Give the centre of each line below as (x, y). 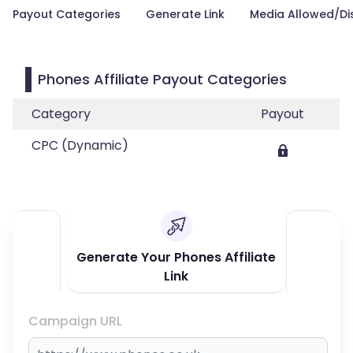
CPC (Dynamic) (80, 145)
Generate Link (185, 14)
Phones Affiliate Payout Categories (162, 79)
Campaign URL (75, 321)
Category (61, 114)
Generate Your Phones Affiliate (176, 257)
